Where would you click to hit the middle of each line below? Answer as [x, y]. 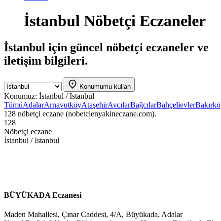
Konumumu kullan [105, 86]
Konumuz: [20, 96]
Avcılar [119, 105]
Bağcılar [143, 105]
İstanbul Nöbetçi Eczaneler [113, 21]
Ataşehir [94, 105]
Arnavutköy [63, 105]
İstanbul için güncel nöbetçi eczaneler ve [106, 47]
